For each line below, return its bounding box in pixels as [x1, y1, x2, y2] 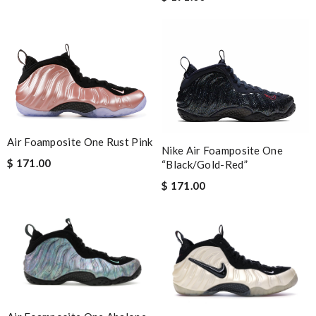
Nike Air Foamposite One [162, 143, 283, 157]
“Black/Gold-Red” [162, 157, 248, 171]
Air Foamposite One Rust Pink [7, 135, 153, 148]
